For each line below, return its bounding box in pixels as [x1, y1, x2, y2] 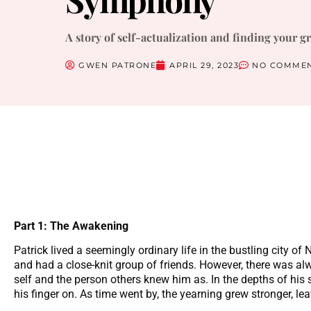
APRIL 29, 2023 [169, 60, 239, 70]
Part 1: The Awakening [14, 219, 128, 233]
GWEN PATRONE [78, 60, 157, 70]
